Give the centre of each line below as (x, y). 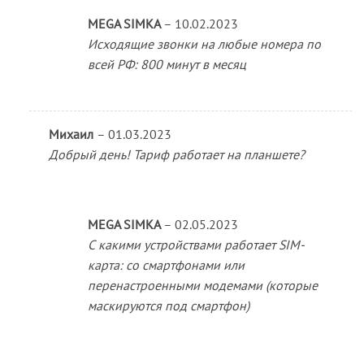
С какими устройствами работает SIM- (196, 245)
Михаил (72, 134)
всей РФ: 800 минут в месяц (167, 64)
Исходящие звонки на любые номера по (204, 43)
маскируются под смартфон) (168, 306)
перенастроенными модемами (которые (202, 286)
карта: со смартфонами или (166, 265)
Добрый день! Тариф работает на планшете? (176, 155)
